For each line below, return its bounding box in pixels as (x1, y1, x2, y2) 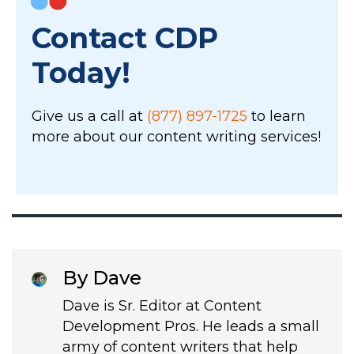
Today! (32, 55, 130, 91)
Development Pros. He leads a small (62, 318, 319, 336)
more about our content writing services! (32, 128, 321, 146)
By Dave (62, 266, 141, 290)
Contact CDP (32, 21, 218, 56)
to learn (247, 107, 306, 126)
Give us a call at (32, 107, 147, 126)
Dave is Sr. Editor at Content (62, 297, 262, 315)
